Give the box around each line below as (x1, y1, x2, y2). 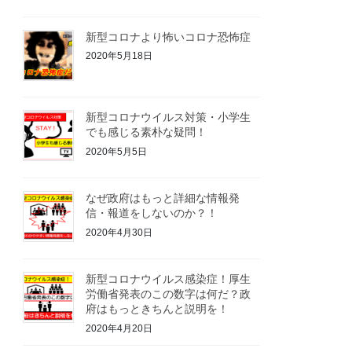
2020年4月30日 (86, 226, 153, 238)
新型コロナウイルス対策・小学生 (86, 111, 251, 124)
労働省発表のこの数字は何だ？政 (86, 287, 251, 300)
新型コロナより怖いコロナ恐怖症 (86, 30, 251, 43)
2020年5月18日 (86, 50, 153, 62)
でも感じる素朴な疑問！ (86, 126, 207, 139)
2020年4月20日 (86, 322, 153, 334)
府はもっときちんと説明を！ (86, 302, 229, 315)
